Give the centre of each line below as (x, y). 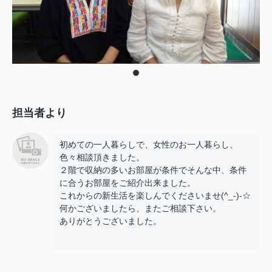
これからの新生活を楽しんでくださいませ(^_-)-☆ (155, 195)
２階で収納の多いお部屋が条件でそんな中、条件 (153, 170)
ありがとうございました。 (110, 221)
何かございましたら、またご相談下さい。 (140, 208)
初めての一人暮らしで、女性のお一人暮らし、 (149, 144)
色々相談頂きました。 (102, 157)
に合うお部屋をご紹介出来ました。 (127, 183)
